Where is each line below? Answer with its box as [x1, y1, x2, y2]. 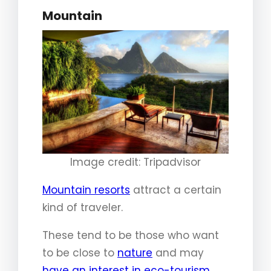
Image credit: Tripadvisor [70, 155, 201, 170]
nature [117, 246, 152, 261]
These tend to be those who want [42, 228, 219, 243]
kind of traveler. [42, 200, 123, 215]
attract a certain [130, 183, 221, 198]
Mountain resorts [42, 183, 130, 198]
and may [152, 246, 204, 261]
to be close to [42, 246, 117, 261]
